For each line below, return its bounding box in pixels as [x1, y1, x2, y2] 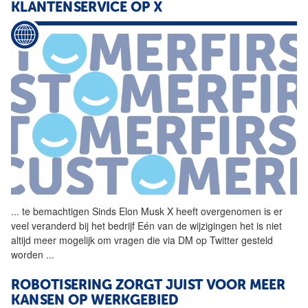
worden [11, 247, 46, 261]
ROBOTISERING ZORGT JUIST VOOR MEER [11, 278, 285, 293]
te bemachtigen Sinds [19, 203, 119, 218]
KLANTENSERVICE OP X [11, 1, 162, 16]
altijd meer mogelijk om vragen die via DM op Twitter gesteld [11, 232, 273, 247]
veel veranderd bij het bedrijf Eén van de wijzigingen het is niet [11, 218, 282, 232]
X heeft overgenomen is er [164, 203, 283, 218]
